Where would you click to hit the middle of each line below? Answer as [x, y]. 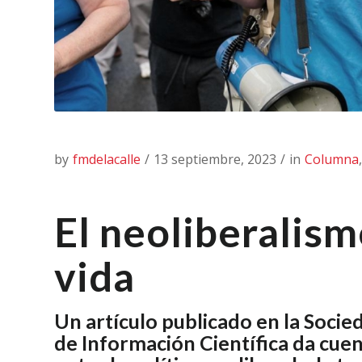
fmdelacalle [107, 160]
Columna [332, 160]
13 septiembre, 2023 [215, 160]
